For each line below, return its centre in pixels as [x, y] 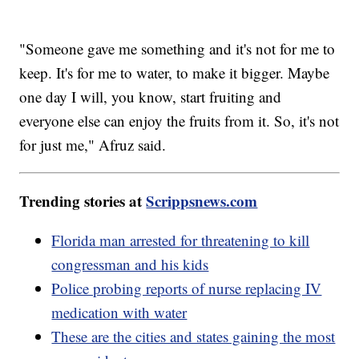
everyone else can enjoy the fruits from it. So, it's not [179, 120]
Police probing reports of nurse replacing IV [187, 288]
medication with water [119, 312]
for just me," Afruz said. [93, 144]
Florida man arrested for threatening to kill [181, 240]
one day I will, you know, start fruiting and [151, 96]
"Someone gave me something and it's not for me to [177, 48]
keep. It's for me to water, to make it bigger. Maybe [175, 72]
